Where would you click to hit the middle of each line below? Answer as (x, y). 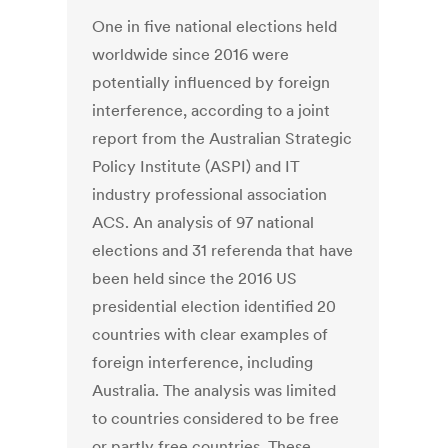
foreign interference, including (203, 362)
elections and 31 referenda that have (223, 250)
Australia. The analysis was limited (214, 390)
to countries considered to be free (216, 418)
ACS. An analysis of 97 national (203, 222)
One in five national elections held (215, 26)
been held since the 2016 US (195, 278)
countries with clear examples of (210, 334)
